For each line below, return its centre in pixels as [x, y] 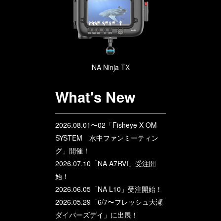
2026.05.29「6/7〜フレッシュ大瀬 [109, 202]
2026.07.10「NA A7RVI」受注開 [106, 163]
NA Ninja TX [110, 67]
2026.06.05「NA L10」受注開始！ [109, 189]
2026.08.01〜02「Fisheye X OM [106, 125]
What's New [95, 96]
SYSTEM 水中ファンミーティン [107, 137]
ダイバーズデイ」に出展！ [97, 214]
